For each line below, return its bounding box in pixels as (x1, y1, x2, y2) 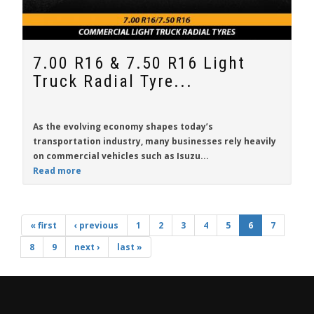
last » (117, 241, 142, 253)
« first (30, 219, 57, 231)
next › (74, 241, 100, 253)
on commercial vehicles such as (33, 150, 177, 162)
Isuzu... (177, 150, 209, 162)
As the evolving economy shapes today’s (33, 121, 213, 132)
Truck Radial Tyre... (33, 71, 193, 91)
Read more (33, 165, 81, 177)
